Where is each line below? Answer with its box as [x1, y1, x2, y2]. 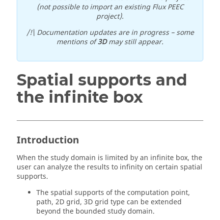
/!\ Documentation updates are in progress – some [26, 27, 194, 38]
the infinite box [17, 87, 143, 107]
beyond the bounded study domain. [36, 206, 155, 217]
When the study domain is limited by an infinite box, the [17, 153, 202, 163]
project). [96, 11, 124, 22]
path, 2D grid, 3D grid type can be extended [36, 197, 182, 207]
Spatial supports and [17, 70, 187, 89]
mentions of [56, 37, 98, 47]
